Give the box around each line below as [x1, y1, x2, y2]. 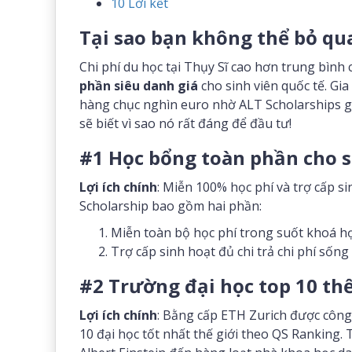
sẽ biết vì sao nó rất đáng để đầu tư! [79, 115, 291, 132]
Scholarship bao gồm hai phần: [79, 197, 262, 214]
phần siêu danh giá [79, 77, 198, 94]
